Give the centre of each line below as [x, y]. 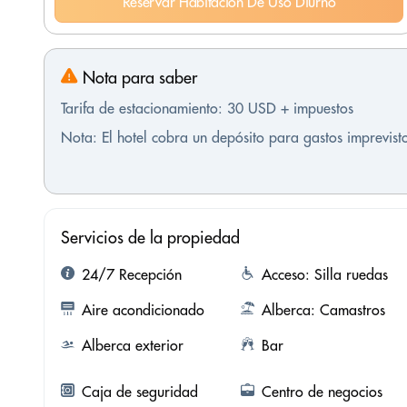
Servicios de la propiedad [150, 238]
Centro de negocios [322, 392]
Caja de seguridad [140, 392]
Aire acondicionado [143, 310]
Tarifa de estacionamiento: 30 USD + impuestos [207, 109]
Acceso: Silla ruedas [324, 275]
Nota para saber [138, 78]
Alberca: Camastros [323, 310]
